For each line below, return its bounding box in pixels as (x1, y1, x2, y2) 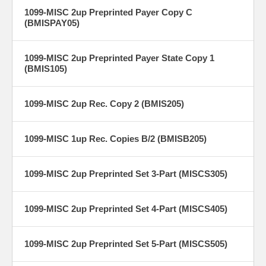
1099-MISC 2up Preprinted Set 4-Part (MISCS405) (24, 203, 227, 214)
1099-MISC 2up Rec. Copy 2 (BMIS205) (24, 98, 184, 109)
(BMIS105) (24, 63, 67, 74)
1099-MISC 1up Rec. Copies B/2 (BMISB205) (24, 133, 207, 144)
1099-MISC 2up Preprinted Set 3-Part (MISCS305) (24, 168, 227, 179)
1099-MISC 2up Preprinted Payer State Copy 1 (24, 52, 214, 63)
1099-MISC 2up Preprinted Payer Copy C (24, 7, 192, 17)
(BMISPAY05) (24, 17, 80, 28)
